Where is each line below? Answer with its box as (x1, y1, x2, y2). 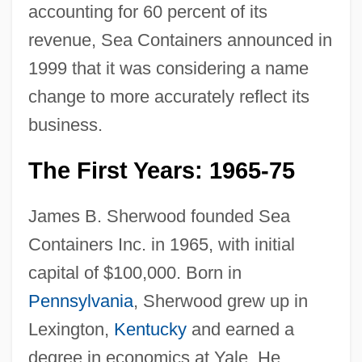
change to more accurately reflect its (27, 86, 309, 107)
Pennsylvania (27, 290, 133, 311)
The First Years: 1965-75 (27, 157, 295, 183)
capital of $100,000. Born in (27, 262, 242, 283)
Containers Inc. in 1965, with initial (27, 234, 295, 255)
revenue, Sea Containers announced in (27, 29, 332, 50)
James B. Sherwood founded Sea (27, 205, 290, 226)
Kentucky (113, 318, 187, 339)
